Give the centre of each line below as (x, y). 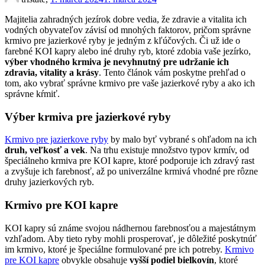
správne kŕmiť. (32, 93)
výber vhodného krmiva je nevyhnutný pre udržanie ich (117, 62)
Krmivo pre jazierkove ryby (56, 140)
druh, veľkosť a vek (45, 150)
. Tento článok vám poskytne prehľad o (172, 72)
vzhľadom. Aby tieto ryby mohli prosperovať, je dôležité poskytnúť (131, 238)
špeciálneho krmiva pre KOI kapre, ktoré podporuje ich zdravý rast (130, 161)
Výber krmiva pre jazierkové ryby (88, 117)
